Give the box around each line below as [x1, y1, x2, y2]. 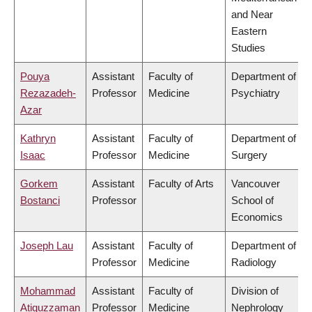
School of [231, 194, 274, 207]
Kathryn [20, 132, 56, 145]
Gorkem [20, 178, 58, 190]
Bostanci [20, 194, 60, 207]
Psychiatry [231, 87, 280, 100]
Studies [231, 42, 265, 54]
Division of [231, 285, 279, 297]
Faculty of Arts [148, 178, 214, 190]
